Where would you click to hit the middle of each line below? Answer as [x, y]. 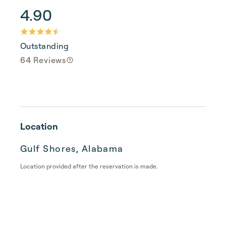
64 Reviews [43, 60]
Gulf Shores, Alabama [72, 148]
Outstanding [45, 46]
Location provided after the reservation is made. [89, 166]
